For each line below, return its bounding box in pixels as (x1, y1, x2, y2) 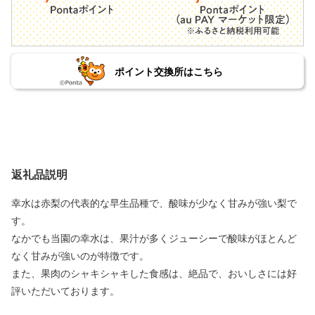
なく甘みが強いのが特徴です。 (11, 251, 149, 262)
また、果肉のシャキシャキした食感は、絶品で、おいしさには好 (11, 269, 297, 280)
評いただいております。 (11, 286, 120, 297)
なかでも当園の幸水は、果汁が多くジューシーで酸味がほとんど (11, 233, 297, 245)
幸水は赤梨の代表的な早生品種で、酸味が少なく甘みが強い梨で (11, 198, 297, 210)
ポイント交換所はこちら (114, 66, 223, 78)
